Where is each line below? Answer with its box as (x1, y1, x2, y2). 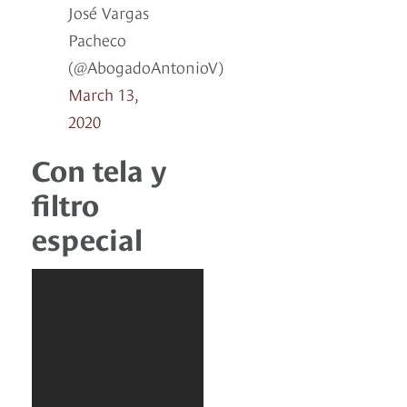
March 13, (68, 82, 138, 105)
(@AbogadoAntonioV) (68, 55, 223, 78)
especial (32, 217, 143, 258)
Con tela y (32, 148, 166, 189)
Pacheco (68, 27, 126, 51)
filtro (32, 183, 99, 223)
